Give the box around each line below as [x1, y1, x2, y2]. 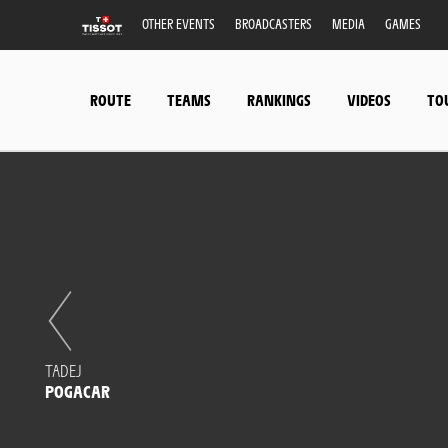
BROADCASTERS [235, 15, 312, 32]
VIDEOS [347, 89, 391, 109]
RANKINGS [247, 89, 311, 109]
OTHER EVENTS [142, 15, 215, 32]
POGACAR [45, 380, 110, 402]
